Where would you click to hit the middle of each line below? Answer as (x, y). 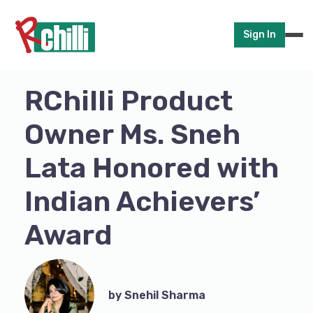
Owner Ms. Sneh (132, 134)
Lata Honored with (152, 168)
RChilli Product (129, 101)
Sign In (259, 35)
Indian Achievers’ (142, 202)
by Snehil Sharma (157, 295)
